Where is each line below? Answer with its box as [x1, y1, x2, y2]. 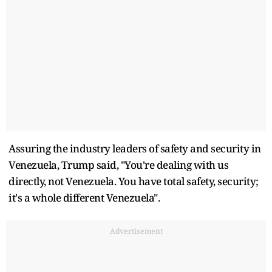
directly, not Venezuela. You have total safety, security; [8, 174, 259, 188]
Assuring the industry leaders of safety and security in [8, 141, 261, 155]
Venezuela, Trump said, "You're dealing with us [8, 157, 228, 172]
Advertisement [109, 225, 163, 236]
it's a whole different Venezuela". [8, 190, 160, 205]
